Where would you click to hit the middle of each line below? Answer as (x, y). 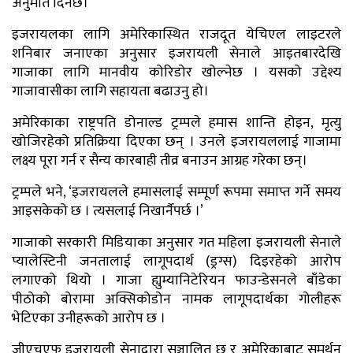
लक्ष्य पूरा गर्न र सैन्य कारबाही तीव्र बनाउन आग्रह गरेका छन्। (160, 160)
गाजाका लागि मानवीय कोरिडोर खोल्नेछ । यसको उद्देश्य (176, 72)
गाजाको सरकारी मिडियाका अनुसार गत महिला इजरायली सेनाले (176, 242)
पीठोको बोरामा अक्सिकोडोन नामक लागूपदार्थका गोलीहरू (176, 299)
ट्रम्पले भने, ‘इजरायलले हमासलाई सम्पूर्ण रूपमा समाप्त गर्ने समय (176, 192)
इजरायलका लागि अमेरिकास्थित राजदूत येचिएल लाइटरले (176, 34)
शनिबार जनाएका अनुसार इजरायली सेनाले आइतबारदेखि (176, 53)
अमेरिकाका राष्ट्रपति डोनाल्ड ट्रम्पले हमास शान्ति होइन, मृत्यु (176, 123)
